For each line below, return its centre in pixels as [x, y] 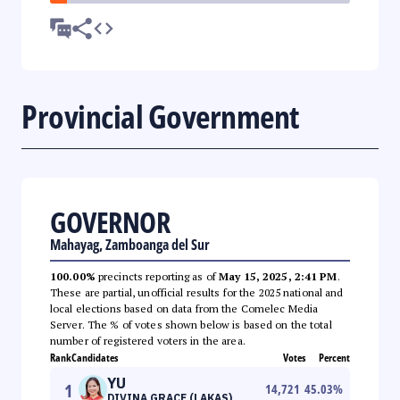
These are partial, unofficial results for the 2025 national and [197, 292]
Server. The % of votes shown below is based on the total [191, 324]
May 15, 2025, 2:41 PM [278, 276]
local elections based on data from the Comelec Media [184, 308]
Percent [334, 357]
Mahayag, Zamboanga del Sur [130, 244]
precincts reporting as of [157, 276]
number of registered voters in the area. [148, 340]
